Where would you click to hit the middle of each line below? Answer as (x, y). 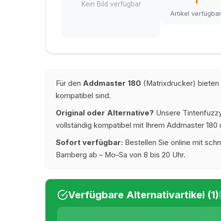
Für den (69, 84)
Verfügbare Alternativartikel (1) (144, 195)
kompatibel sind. (83, 96)
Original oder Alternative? (105, 113)
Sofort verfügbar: (89, 143)
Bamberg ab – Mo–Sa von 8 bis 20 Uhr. (121, 155)
